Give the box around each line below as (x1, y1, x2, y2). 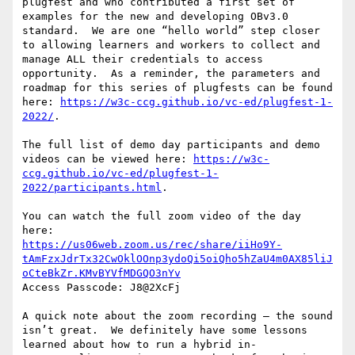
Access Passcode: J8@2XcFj (22, 281, 181, 294)
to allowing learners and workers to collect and (22, 39, 320, 52)
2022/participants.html (22, 181, 162, 194)
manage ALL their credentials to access (22, 53, 263, 66)
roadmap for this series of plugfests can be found (22, 82, 333, 94)
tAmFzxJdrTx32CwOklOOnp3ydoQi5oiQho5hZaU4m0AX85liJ (22, 253, 333, 265)
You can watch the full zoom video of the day (22, 210, 301, 223)
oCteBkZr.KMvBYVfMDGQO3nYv (22, 267, 181, 280)
